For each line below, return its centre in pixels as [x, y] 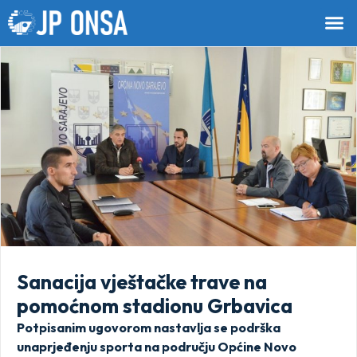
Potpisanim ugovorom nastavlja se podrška [149, 327]
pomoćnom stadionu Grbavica [155, 306]
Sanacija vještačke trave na [142, 282]
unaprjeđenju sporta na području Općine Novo [157, 346]
